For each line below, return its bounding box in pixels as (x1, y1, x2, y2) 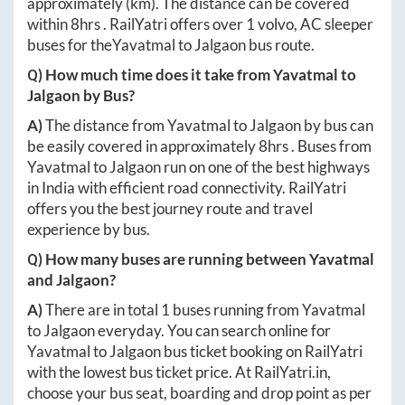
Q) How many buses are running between (27, 250, 309, 269)
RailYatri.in (254, 363, 327, 382)
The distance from (45, 116, 167, 136)
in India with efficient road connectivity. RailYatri (27, 178, 346, 198)
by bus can (301, 116, 373, 136)
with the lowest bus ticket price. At (27, 363, 254, 382)
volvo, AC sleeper (255, 14, 373, 34)
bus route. (246, 35, 315, 55)
